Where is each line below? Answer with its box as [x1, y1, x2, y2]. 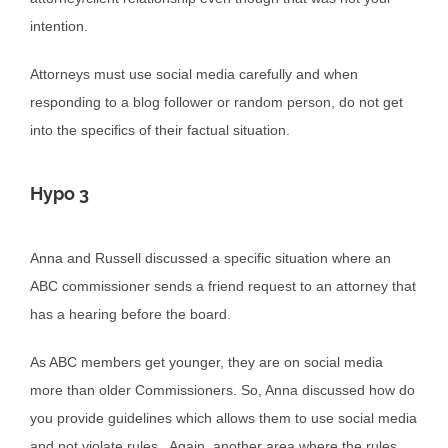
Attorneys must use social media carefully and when [30, 66, 358, 83]
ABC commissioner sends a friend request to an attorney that [30, 278, 416, 295]
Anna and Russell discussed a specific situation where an [30, 250, 391, 267]
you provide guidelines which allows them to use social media [30, 410, 417, 427]
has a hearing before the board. [30, 306, 231, 323]
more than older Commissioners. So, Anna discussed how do [30, 382, 415, 399]
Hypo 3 [30, 183, 89, 205]
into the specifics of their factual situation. [30, 122, 290, 139]
